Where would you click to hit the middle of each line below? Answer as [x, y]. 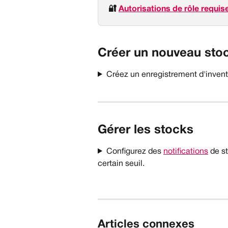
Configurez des [135, 151]
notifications [186, 151]
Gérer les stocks [146, 130]
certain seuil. [121, 164]
